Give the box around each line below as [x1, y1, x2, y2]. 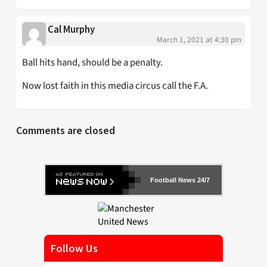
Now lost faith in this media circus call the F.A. [22, 79, 208, 94]
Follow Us [50, 241, 98, 255]
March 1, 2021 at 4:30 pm [157, 33, 241, 45]
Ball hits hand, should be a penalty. [22, 55, 163, 70]
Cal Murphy [48, 23, 95, 36]
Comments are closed [16, 124, 115, 138]
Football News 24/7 [150, 176, 210, 184]
